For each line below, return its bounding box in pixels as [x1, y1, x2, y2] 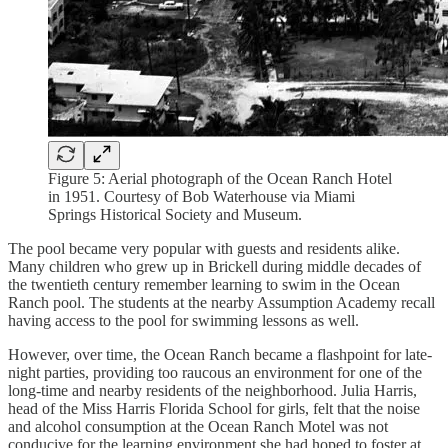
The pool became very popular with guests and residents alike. [8, 239, 400, 257]
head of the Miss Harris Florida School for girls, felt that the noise [8, 399, 420, 417]
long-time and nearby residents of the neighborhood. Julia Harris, [8, 381, 417, 399]
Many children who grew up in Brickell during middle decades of [8, 257, 421, 275]
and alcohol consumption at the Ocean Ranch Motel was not [8, 417, 388, 435]
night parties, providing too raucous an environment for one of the [8, 363, 422, 381]
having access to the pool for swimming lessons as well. [8, 311, 359, 329]
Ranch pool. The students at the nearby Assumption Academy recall [8, 293, 435, 311]
